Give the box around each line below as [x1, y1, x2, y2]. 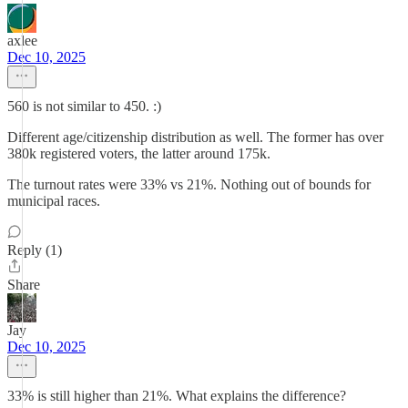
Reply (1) [7, 242, 62, 258]
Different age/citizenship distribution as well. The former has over [7, 129, 383, 145]
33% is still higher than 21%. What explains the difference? [7, 388, 346, 403]
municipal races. [7, 193, 100, 209]
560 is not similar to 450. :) [7, 98, 161, 114]
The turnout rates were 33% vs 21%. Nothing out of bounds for [7, 177, 371, 192]
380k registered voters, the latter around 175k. [7, 146, 270, 161]
